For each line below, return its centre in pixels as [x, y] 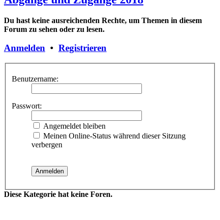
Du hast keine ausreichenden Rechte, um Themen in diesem [103, 20]
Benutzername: [35, 79]
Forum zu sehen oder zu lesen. [54, 29]
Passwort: [27, 106]
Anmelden [25, 48]
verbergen [47, 144]
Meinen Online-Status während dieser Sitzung [113, 136]
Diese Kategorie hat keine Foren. [58, 194]
